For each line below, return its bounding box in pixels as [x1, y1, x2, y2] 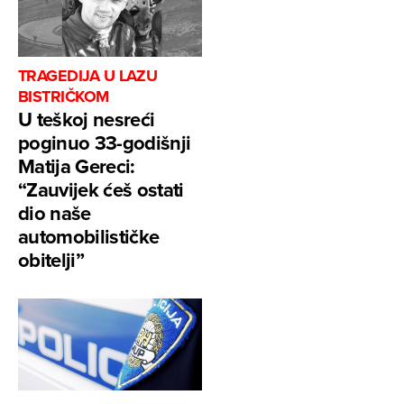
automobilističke [18, 222, 160, 252]
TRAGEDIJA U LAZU [18, 64, 158, 88]
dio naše [18, 198, 91, 228]
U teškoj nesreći [18, 105, 155, 134]
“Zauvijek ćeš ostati [18, 175, 184, 205]
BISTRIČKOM [18, 85, 109, 109]
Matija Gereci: [18, 151, 135, 181]
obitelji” [18, 245, 85, 275]
